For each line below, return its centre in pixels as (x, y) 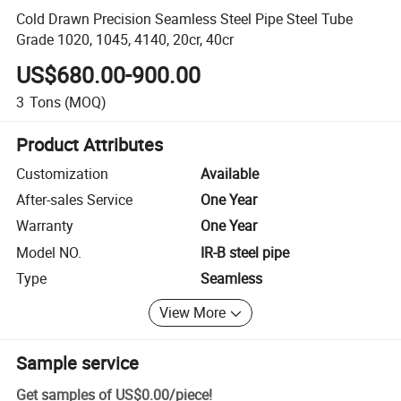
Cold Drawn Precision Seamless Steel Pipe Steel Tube (185, 18)
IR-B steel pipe (245, 252)
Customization (63, 173)
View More (193, 313)
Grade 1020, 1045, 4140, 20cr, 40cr (125, 39)
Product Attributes (90, 144)
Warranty (45, 226)
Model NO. (49, 252)
